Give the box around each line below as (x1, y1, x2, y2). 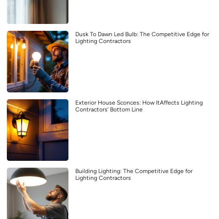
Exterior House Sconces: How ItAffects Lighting (75, 99, 203, 106)
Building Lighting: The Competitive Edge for (75, 167, 193, 175)
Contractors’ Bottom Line (75, 106, 143, 113)
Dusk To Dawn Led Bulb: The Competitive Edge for (75, 30, 209, 38)
